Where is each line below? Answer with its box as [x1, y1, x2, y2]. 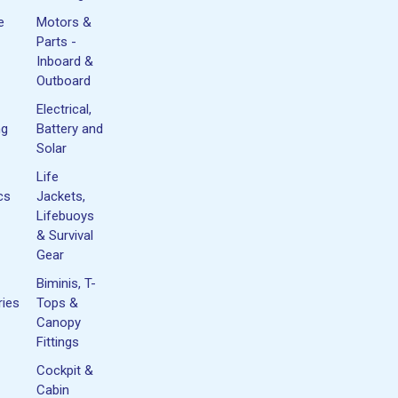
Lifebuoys [36, 207, 95, 224]
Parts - [36, 33, 77, 50]
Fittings [36, 333, 80, 350]
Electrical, [36, 100, 92, 117]
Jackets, [36, 187, 86, 204]
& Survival [36, 227, 94, 243]
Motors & [36, 13, 92, 30]
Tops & [36, 294, 79, 311]
